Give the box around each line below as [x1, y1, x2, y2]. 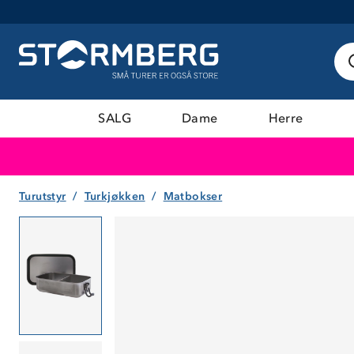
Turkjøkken [84, 189, 145, 203]
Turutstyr [19, 189, 66, 203]
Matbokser [163, 189, 223, 203]
